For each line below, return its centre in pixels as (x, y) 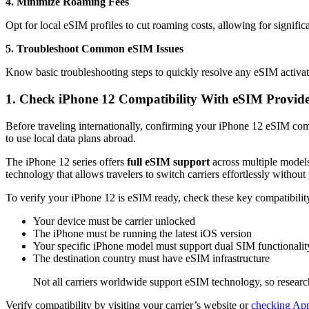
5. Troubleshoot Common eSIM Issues (94, 49)
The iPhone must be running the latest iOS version (142, 233)
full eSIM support (168, 161)
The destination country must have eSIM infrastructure (151, 258)
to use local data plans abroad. (71, 138)
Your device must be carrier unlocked (114, 221)
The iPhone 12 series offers (66, 161)
